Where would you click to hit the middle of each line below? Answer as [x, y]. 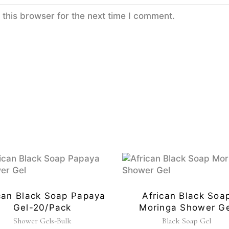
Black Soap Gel [187, 221]
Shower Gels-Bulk [42, 221]
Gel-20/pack [42, 208]
